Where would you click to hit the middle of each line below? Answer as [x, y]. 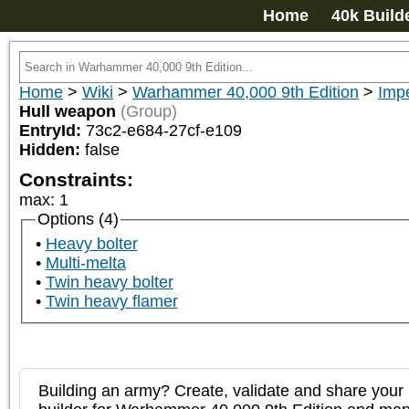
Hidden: [52, 150]
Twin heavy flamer [111, 302]
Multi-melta [85, 263]
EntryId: [52, 131]
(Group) [149, 111]
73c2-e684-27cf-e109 [164, 131]
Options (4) [78, 219]
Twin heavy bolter [109, 283]
